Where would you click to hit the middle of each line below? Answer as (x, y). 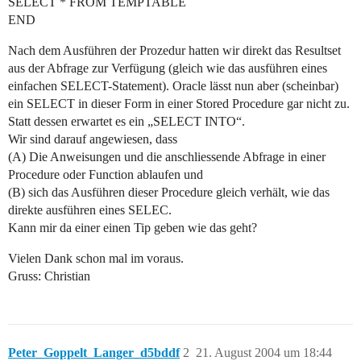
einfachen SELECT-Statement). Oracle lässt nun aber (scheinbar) (173, 86)
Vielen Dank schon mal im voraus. (96, 259)
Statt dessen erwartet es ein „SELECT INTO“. (127, 122)
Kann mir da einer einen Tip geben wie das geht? (133, 228)
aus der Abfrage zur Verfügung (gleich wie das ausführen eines (168, 68)
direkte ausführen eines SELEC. (90, 210)
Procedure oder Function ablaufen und (106, 175)
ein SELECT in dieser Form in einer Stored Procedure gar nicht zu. (179, 104)
